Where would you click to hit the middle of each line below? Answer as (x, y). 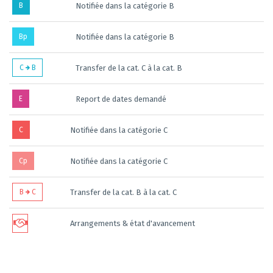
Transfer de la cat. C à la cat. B (129, 68)
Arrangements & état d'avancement (133, 223)
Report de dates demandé (121, 99)
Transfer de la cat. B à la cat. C (123, 192)
